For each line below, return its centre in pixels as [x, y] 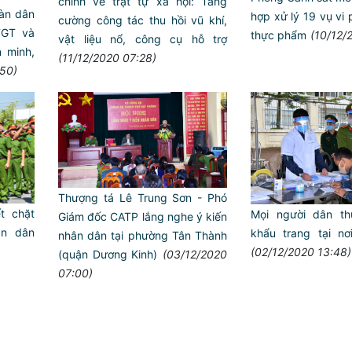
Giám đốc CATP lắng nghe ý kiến [143, 216]
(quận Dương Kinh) [108, 254]
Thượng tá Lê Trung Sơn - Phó [143, 197]
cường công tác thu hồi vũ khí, [143, 20]
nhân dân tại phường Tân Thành [143, 235]
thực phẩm [279, 35]
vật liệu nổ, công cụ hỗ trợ [143, 38]
